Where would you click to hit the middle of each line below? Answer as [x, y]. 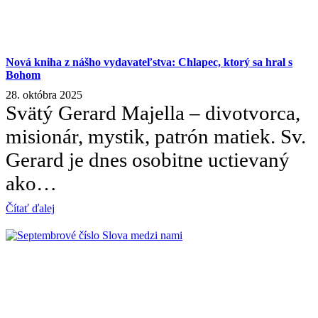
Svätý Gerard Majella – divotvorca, [153, 113]
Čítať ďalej [30, 209]
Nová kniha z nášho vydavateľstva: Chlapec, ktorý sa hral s [149, 62]
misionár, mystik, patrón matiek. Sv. [156, 137]
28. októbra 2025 [44, 95]
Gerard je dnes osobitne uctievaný [148, 160]
